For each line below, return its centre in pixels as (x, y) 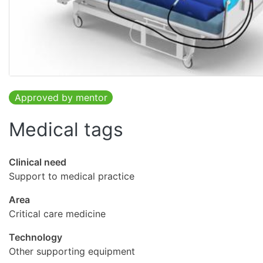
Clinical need (38, 162)
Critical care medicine (57, 214)
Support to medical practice (72, 176)
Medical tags (66, 130)
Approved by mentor (61, 98)
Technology (36, 237)
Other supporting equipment (72, 252)
